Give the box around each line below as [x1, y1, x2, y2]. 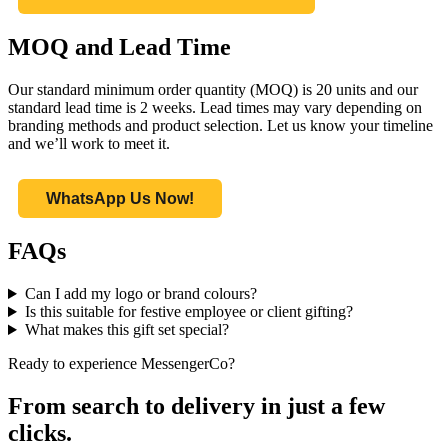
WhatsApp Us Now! [46, 190, 194, 208]
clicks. [8, 420, 72, 446]
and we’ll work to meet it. [8, 135, 170, 153]
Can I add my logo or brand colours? [24, 285, 257, 303]
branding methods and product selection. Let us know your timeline [8, 117, 433, 135]
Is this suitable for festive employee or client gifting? [24, 303, 353, 321]
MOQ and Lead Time [8, 34, 231, 61]
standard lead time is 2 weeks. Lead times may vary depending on [8, 99, 422, 117]
